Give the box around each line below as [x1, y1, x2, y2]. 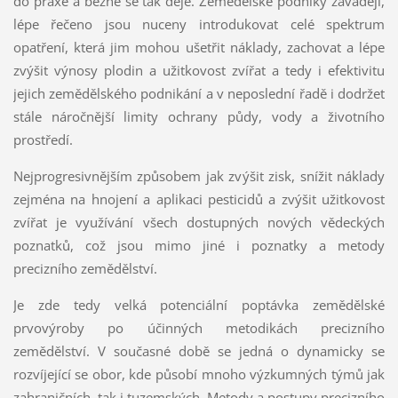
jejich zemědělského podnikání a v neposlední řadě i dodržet [12, 84, 386, 103]
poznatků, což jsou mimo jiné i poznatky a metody [12, 236, 386, 255]
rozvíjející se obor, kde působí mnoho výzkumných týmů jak [12, 365, 386, 384]
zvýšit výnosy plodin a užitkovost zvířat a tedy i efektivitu [12, 61, 386, 80]
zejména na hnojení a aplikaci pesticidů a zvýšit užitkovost [12, 190, 386, 209]
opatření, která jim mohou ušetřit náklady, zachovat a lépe [12, 38, 386, 57]
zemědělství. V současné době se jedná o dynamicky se [12, 342, 386, 361]
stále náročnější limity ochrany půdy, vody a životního [12, 107, 386, 126]
